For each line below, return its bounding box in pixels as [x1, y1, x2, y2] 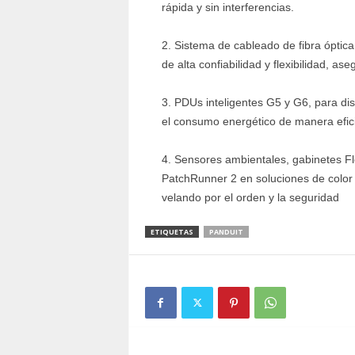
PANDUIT [208, 227, 243, 237]
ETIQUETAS [150, 227, 193, 237]
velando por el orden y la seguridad [161, 191, 339, 204]
